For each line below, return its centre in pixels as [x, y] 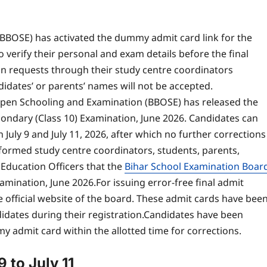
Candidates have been [193, 215]
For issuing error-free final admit [170, 183]
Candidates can [223, 118]
